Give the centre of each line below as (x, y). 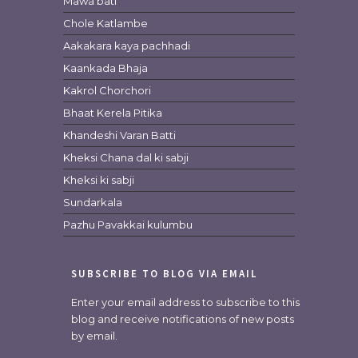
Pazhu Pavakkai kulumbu (128, 225)
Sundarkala (93, 202)
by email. (94, 336)
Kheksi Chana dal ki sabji (126, 157)
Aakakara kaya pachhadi (127, 46)
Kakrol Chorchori (107, 90)
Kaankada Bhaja (105, 68)
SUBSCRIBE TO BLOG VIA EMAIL (164, 274)
